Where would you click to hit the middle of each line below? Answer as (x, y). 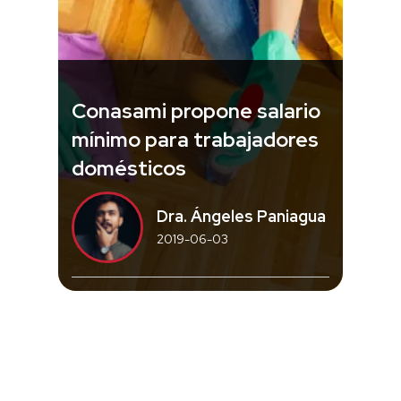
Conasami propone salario (196, 111)
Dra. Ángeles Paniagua (241, 217)
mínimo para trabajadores (195, 139)
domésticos (129, 168)
